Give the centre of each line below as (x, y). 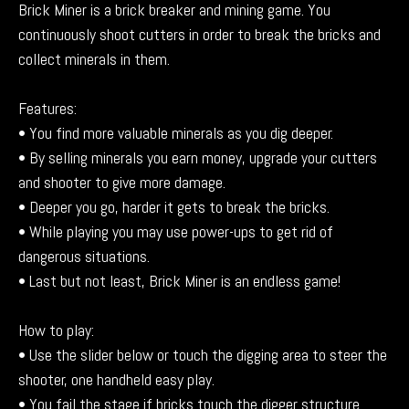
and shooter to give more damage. (122, 183)
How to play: (56, 330)
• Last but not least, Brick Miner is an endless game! (179, 281)
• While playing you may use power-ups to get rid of (176, 232)
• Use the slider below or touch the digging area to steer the (203, 355)
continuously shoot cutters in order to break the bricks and (199, 35)
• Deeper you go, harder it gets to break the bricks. (174, 207)
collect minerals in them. (94, 59)
